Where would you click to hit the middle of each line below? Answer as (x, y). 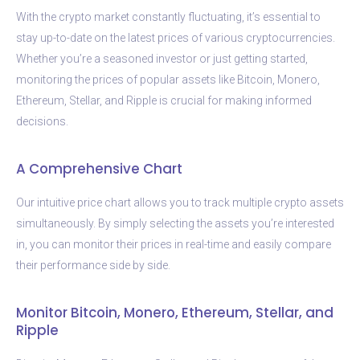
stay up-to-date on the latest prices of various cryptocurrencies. (176, 37)
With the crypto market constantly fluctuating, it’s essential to (168, 16)
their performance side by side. (93, 265)
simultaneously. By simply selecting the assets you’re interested (175, 223)
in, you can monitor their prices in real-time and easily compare (174, 244)
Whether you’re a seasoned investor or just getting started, (162, 58)
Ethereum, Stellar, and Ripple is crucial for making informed (164, 100)
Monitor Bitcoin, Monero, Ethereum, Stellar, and (175, 312)
